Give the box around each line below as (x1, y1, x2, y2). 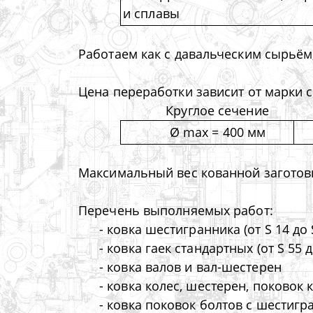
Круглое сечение (166, 102, 269, 119)
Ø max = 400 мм (169, 124, 266, 141)
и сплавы (123, 5, 180, 22)
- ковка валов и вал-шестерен (99, 259, 282, 276)
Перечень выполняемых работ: (78, 202, 273, 219)
